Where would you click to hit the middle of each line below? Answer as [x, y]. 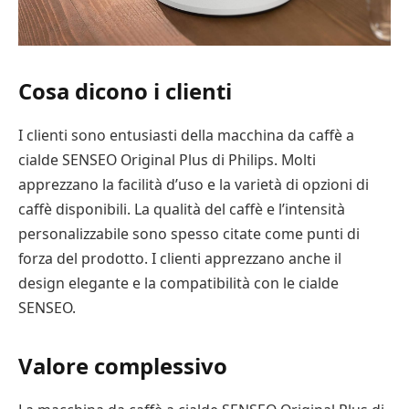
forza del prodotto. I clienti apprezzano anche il [180, 259]
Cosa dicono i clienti [125, 91]
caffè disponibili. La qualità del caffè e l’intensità [182, 210]
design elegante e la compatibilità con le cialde [178, 283]
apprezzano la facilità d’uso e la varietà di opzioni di [194, 185]
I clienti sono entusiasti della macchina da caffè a [186, 136]
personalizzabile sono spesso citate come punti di [189, 234]
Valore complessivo [123, 366]
